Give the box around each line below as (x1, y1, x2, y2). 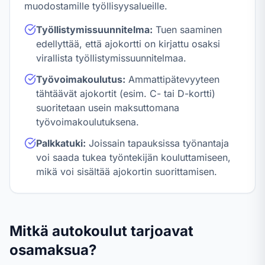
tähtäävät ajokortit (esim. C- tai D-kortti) (36, 88, 215, 99)
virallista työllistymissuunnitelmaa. (36, 52, 186, 64)
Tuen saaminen (153, 24, 222, 35)
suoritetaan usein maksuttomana (36, 102, 179, 114)
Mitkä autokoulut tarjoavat (9, 222, 193, 240)
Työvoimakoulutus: (36, 73, 125, 85)
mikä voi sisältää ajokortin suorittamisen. (36, 166, 217, 177)
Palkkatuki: (36, 137, 86, 149)
